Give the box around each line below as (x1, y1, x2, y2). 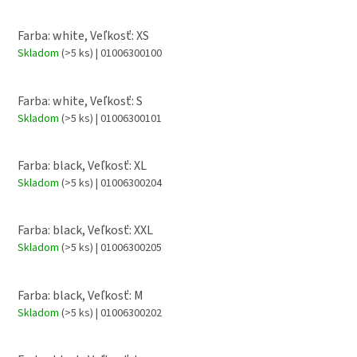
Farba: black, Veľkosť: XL (18, 157, 147, 175)
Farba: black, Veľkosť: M (18, 286, 143, 304)
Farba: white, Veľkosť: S (18, 92, 143, 110)
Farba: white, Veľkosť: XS (18, 27, 149, 45)
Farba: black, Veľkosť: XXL (18, 222, 153, 240)
